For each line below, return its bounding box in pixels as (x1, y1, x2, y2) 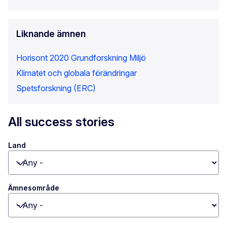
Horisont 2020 (16, 53, 69, 63)
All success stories (8, 115, 115, 130)
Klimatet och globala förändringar (16, 68, 137, 79)
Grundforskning (71, 53, 127, 63)
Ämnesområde (8, 183, 59, 193)
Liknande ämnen (16, 28, 86, 40)
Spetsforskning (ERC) (16, 83, 96, 94)
